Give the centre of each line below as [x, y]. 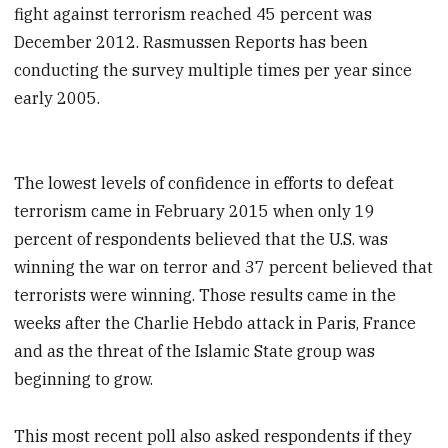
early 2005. [57, 98]
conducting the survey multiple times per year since [213, 70]
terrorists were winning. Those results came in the [205, 295]
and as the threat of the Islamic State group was [195, 351]
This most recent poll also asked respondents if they [213, 435]
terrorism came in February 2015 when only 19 [195, 211]
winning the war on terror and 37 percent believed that [224, 267]
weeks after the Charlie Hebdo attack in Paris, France [215, 323]
